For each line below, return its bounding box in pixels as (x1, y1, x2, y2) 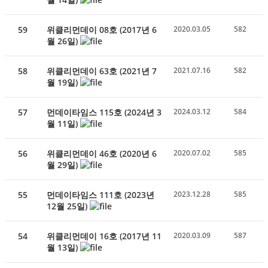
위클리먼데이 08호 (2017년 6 (47, 23, 157, 35)
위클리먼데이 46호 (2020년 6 (47, 147, 157, 159)
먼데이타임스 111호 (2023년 (47, 188, 154, 200)
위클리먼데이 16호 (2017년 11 (47, 230, 162, 242)
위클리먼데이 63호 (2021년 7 (47, 65, 157, 77)
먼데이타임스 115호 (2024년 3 (47, 106, 162, 118)
